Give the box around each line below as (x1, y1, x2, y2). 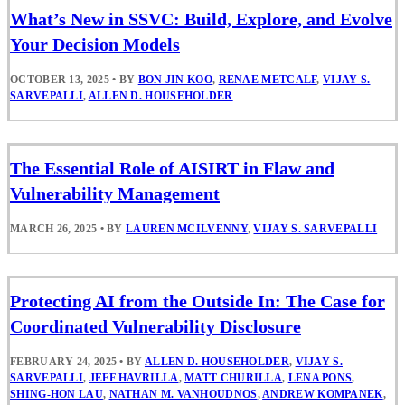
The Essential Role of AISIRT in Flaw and (10, 158, 334, 179)
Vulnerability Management (10, 184, 220, 204)
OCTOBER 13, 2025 (10, 72, 109, 86)
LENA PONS (287, 372, 353, 385)
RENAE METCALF (218, 72, 317, 86)
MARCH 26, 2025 (10, 222, 98, 236)
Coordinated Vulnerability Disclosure (10, 316, 301, 337)
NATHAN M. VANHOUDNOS (108, 388, 258, 401)
